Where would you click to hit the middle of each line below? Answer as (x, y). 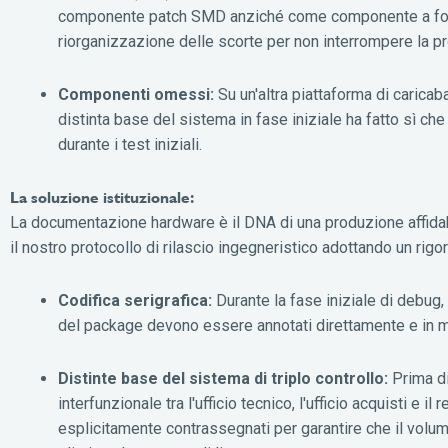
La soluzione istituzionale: (102, 197)
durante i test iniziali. (130, 144)
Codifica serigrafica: (135, 300)
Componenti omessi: (136, 94)
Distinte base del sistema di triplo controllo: (223, 378)
